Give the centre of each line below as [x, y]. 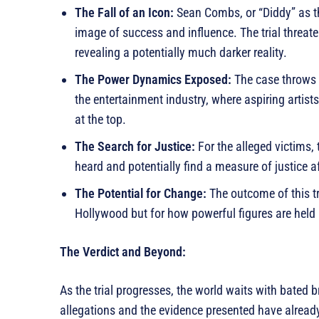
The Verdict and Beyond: [123, 252]
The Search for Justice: [135, 147]
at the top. [100, 120]
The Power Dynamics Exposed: [153, 80]
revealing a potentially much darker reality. [181, 53]
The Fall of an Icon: [124, 13]
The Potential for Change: [141, 194]
